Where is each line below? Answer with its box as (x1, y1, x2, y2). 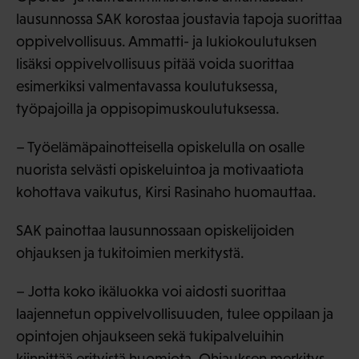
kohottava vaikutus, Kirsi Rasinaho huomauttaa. (16, 183, 317, 200)
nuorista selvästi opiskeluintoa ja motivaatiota (16, 160, 304, 178)
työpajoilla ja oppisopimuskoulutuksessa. (16, 99, 280, 117)
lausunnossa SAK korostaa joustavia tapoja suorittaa (16, 10, 342, 27)
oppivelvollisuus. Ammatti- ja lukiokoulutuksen (16, 32, 317, 50)
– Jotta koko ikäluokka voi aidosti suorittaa (16, 282, 286, 300)
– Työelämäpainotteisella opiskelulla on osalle (16, 138, 305, 155)
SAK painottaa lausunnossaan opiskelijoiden (16, 221, 294, 239)
